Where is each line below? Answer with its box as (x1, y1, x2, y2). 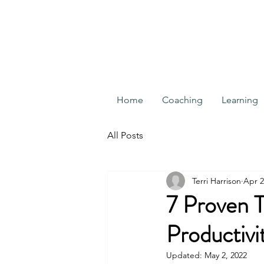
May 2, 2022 (204, 250, 247, 260)
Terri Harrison (192, 175, 241, 186)
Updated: (166, 250, 204, 260)
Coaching (162, 94, 203, 105)
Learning (222, 94, 258, 105)
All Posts (107, 130, 143, 141)
